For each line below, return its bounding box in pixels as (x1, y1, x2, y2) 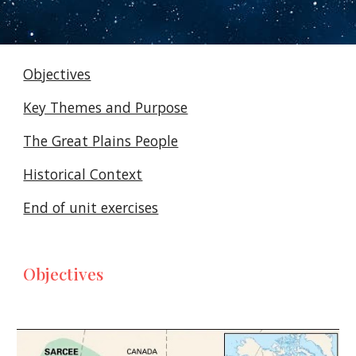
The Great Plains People (23, 131, 179, 150)
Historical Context (23, 164, 143, 184)
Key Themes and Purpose (23, 98, 188, 117)
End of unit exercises (23, 198, 159, 217)
